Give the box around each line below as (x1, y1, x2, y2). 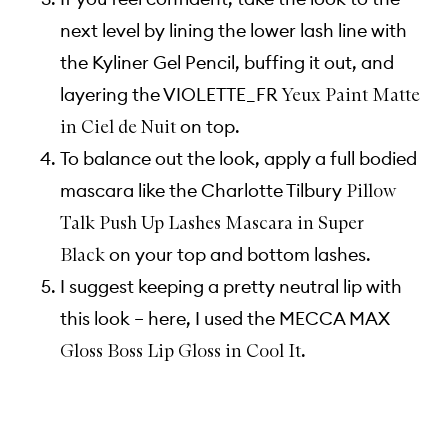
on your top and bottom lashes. (105, 242, 371, 266)
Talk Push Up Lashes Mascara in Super (60, 211, 364, 234)
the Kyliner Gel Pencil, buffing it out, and (60, 50, 394, 74)
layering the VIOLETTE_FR (60, 82, 281, 106)
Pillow (346, 179, 395, 202)
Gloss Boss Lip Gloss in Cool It (60, 339, 301, 362)
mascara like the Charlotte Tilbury (60, 178, 346, 202)
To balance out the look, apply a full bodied (60, 146, 417, 170)
